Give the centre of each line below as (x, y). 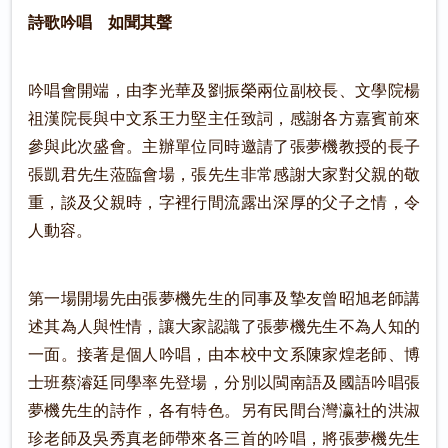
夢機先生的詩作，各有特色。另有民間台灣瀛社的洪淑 (224, 411)
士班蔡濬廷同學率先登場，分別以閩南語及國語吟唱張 (224, 383)
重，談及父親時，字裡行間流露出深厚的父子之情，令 (224, 203)
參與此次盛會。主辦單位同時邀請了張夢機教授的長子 (224, 147)
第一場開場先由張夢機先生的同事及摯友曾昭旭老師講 (224, 299)
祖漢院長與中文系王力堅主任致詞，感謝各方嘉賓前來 (224, 119)
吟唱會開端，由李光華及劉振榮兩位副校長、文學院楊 (224, 91)
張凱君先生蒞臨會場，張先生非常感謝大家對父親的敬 (224, 175)
